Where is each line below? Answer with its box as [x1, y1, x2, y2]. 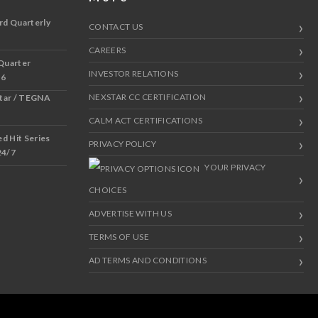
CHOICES [88, 184, 127, 195]
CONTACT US [88, 21, 143, 32]
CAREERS [88, 44, 126, 55]
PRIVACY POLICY [88, 138, 156, 149]
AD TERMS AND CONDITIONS [88, 254, 207, 265]
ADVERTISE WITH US [88, 207, 172, 219]
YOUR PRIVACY [203, 161, 266, 172]
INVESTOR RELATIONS [88, 67, 179, 79]
